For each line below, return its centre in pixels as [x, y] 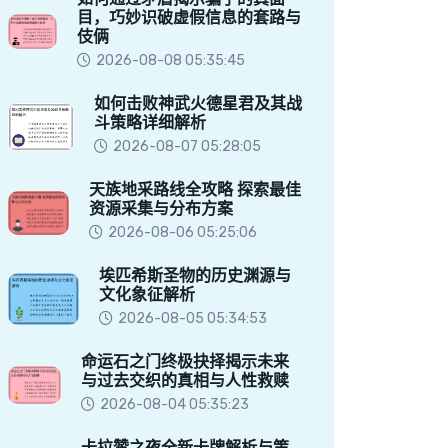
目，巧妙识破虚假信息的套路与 [188, 17]
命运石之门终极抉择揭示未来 [185, 361]
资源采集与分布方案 [160, 208]
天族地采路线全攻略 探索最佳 [194, 189]
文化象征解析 [147, 294]
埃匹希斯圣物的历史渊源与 [195, 275]
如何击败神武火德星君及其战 [197, 103]
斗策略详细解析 [149, 122]
